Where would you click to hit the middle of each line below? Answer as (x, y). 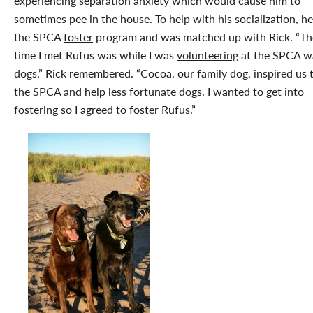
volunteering (208, 54)
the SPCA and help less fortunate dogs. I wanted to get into (159, 91)
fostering (36, 109)
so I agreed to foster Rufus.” (127, 109)
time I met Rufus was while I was (95, 54)
